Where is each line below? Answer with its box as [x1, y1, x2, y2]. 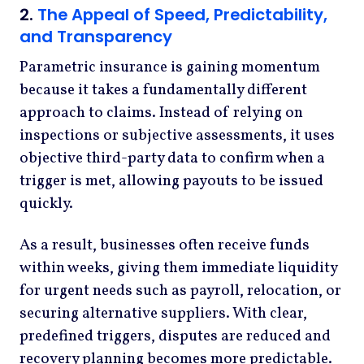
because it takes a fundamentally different [19, 79, 307, 101]
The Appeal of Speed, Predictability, [37, 2, 327, 26]
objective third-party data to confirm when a [19, 147, 325, 169]
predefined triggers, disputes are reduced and [19, 326, 331, 348]
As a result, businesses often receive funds [19, 235, 310, 257]
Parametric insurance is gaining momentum [19, 56, 320, 78]
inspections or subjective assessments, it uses [19, 124, 335, 146]
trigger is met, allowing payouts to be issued [19, 170, 323, 192]
